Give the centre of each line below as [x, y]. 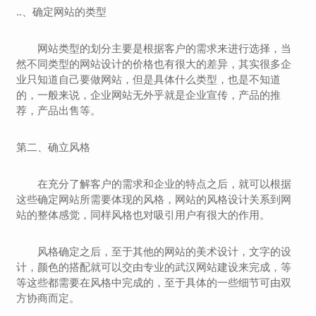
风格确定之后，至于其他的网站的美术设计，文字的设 [154, 251]
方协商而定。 [48, 298]
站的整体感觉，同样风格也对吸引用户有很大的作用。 [144, 215]
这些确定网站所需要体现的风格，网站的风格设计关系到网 [154, 199]
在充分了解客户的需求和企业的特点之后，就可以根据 [154, 184]
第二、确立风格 [54, 147]
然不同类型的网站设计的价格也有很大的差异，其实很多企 [154, 64]
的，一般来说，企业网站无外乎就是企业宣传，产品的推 [149, 95]
